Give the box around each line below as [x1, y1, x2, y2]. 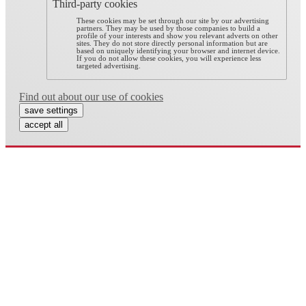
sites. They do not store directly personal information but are [76, 40, 268, 48]
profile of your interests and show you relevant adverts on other [76, 32, 279, 40]
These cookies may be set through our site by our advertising [76, 17, 270, 25]
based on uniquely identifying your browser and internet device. [76, 47, 281, 55]
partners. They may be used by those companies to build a [76, 25, 261, 33]
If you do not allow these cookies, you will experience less [76, 55, 262, 63]
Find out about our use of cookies [19, 90, 163, 102]
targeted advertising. [76, 62, 141, 70]
